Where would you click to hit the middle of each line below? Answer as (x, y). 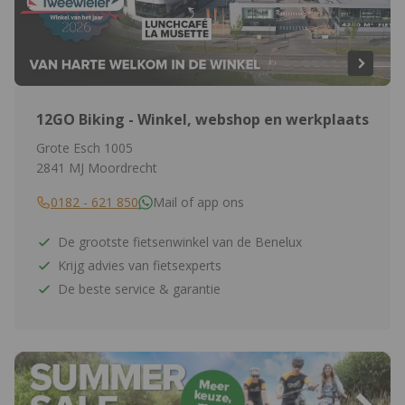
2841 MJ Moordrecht (97, 168)
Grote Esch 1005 (85, 148)
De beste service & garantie (139, 289)
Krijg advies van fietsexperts (140, 266)
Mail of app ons (198, 202)
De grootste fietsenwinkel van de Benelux (180, 242)
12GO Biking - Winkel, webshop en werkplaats (202, 120)
